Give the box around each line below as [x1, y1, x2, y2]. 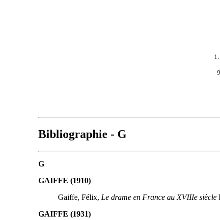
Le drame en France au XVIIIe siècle [101, 192, 217, 201]
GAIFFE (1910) [38, 176, 91, 185]
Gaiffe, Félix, [57, 192, 101, 201]
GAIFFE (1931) [38, 209, 91, 218]
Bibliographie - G [38, 127, 127, 140]
